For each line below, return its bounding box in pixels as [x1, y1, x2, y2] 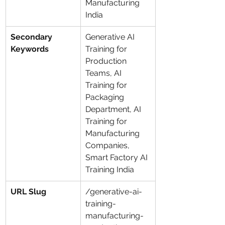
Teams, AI [85, 68, 124, 78]
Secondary [11, 32, 54, 42]
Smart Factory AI [85, 153, 150, 162]
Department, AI [85, 104, 143, 114]
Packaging [85, 92, 126, 102]
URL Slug [11, 187, 46, 196]
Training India [85, 165, 134, 174]
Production [85, 56, 129, 66]
